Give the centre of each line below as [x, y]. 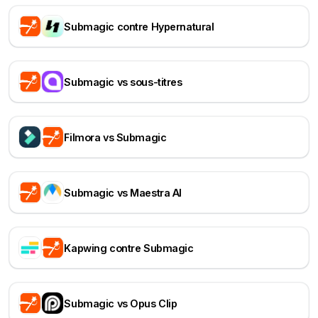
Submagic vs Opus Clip [121, 303]
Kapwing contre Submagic [129, 248]
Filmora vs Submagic [115, 137]
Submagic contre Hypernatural [139, 26]
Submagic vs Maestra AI [123, 192]
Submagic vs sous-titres [123, 82]
